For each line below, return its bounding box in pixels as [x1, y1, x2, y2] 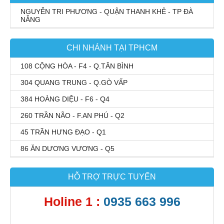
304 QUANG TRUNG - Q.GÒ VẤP [20, 78, 127, 86]
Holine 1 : [43, 194, 103, 208]
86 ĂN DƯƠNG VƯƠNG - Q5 [20, 144, 114, 152]
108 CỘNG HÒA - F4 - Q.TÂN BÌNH [20, 62, 133, 70]
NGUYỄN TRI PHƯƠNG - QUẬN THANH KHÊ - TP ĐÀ [20, 7, 193, 15]
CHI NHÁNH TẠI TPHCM [66, 43, 157, 52]
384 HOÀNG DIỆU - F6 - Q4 [20, 95, 109, 103]
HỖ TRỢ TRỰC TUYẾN [68, 172, 156, 181]
